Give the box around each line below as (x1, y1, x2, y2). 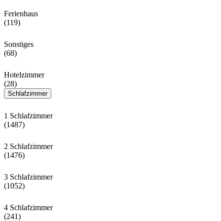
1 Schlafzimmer (4, 111, 53, 120)
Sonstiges (4, 40, 34, 49)
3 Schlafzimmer (4, 173, 53, 182)
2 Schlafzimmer (4, 142, 53, 151)
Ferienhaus (4, 9, 38, 18)
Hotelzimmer (4, 71, 44, 79)
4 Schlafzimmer (4, 203, 53, 212)
